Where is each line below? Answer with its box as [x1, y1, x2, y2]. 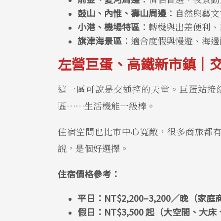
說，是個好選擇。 [58, 141, 129, 154]
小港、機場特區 [77, 20, 140, 33]
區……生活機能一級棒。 [58, 99, 155, 112]
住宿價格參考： [58, 167, 120, 180]
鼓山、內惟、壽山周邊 [77, 6, 166, 19]
